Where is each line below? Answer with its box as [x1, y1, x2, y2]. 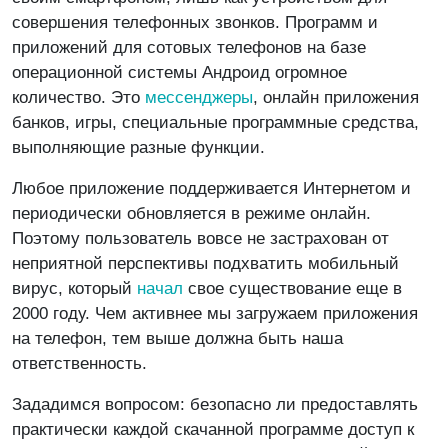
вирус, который [12, 278, 137, 298]
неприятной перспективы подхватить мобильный [12, 253, 399, 273]
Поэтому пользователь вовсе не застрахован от [12, 228, 389, 248]
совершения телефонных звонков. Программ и [12, 12, 378, 32]
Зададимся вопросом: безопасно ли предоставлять [12, 394, 418, 414]
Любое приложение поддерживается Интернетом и [12, 178, 411, 198]
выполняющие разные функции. [12, 137, 265, 157]
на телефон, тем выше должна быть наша [12, 328, 343, 348]
